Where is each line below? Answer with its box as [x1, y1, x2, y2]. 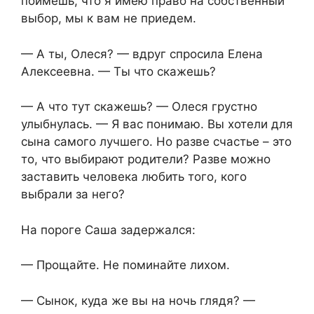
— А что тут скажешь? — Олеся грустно [21, 100, 257, 114]
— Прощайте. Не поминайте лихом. [21, 258, 230, 273]
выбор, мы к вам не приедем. [21, 11, 196, 26]
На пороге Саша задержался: [21, 222, 196, 237]
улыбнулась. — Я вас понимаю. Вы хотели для [21, 117, 293, 132]
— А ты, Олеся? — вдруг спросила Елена [21, 46, 263, 61]
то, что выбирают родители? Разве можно [21, 152, 271, 167]
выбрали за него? [21, 187, 125, 202]
